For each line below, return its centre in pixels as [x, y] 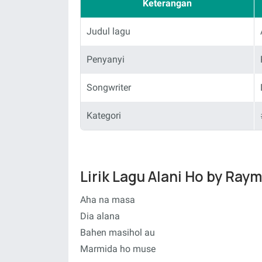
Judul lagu [108, 31]
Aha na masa [108, 200]
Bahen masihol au [118, 232]
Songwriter [109, 87]
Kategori [104, 115]
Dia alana [100, 216]
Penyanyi [106, 59]
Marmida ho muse [118, 249]
